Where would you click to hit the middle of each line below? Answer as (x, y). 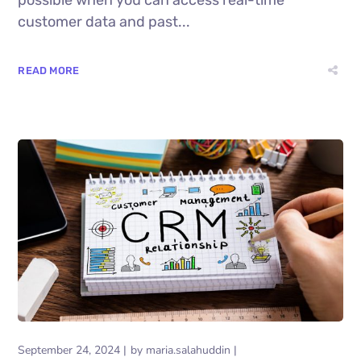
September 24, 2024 (69, 350)
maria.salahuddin (189, 350)
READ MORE (49, 70)
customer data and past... (104, 21)
